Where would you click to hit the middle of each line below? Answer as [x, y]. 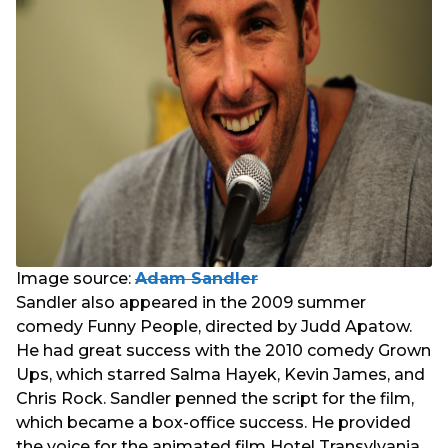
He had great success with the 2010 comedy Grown [223, 350]
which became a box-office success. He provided [213, 422]
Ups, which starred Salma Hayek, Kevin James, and [220, 374]
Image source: [75, 278]
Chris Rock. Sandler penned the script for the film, [215, 398]
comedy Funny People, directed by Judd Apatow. [214, 326]
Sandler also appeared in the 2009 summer [191, 302]
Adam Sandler [196, 278]
